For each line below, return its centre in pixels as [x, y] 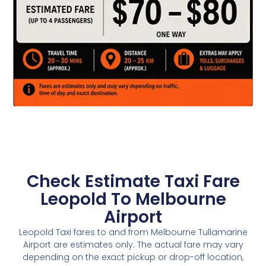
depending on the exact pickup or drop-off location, [133, 257]
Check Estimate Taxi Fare [133, 182]
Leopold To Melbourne [133, 199]
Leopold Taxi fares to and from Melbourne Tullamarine [133, 232]
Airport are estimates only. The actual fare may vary [133, 245]
